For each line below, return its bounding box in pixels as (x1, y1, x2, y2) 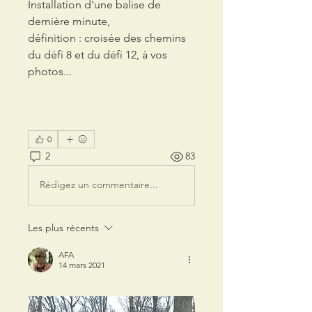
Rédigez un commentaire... (40, 178, 158, 192)
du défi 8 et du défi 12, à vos (28, 47, 167, 61)
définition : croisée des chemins (28, 31, 186, 45)
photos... (28, 64, 72, 78)
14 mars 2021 (58, 259, 105, 270)
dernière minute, (28, 14, 110, 28)
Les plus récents (28, 221, 99, 234)
